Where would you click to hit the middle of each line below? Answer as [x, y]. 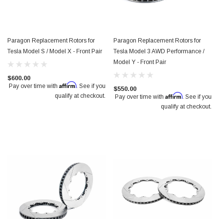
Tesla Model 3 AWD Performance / [159, 51]
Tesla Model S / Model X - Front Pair [55, 51]
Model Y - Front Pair [140, 62]
